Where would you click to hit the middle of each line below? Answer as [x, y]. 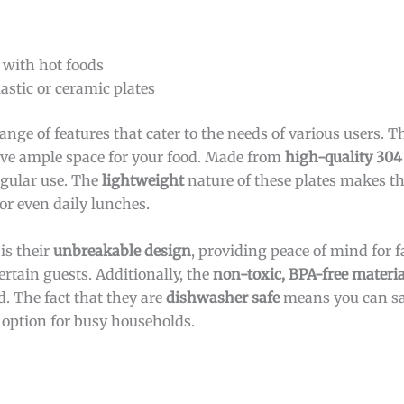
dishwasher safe [223, 297]
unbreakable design [122, 250]
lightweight [143, 180]
